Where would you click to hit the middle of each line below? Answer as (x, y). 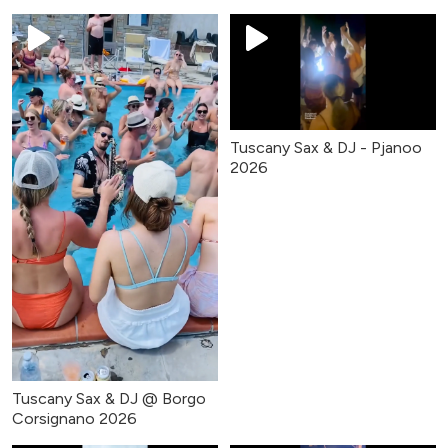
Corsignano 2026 (74, 418)
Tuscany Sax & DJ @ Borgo (109, 398)
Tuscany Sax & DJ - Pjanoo (326, 148)
